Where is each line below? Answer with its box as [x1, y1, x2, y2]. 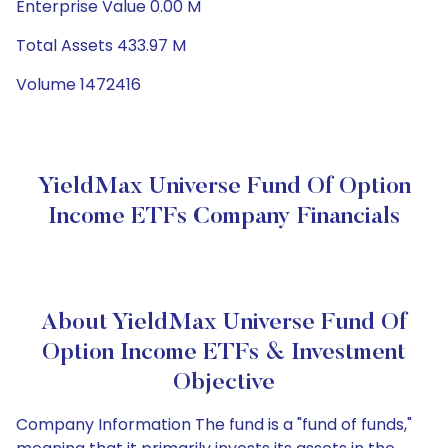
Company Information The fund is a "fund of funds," [16, 413, 412, 436]
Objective [173, 371, 275, 395]
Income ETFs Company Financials [48, 205, 400, 229]
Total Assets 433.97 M [16, 34, 186, 57]
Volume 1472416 [16, 73, 141, 96]
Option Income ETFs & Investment [42, 341, 406, 365]
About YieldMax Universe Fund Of [41, 311, 407, 335]
